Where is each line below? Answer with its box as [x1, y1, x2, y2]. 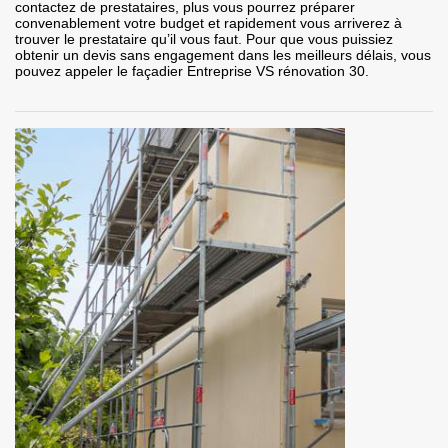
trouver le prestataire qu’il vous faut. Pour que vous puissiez [15, 31, 393, 48]
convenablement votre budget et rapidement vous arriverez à [15, 15, 402, 32]
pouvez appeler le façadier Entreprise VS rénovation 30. [15, 63, 369, 80]
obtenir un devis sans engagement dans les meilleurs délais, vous [15, 47, 431, 64]
